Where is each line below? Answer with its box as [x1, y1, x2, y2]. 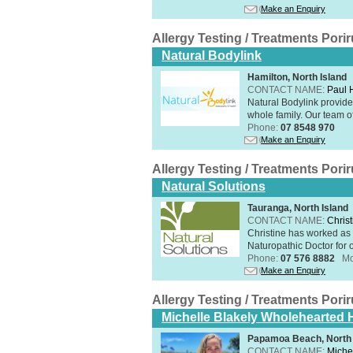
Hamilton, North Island [247, 71, 347, 83]
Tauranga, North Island [247, 202, 348, 214]
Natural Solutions [162, 179, 266, 193]
